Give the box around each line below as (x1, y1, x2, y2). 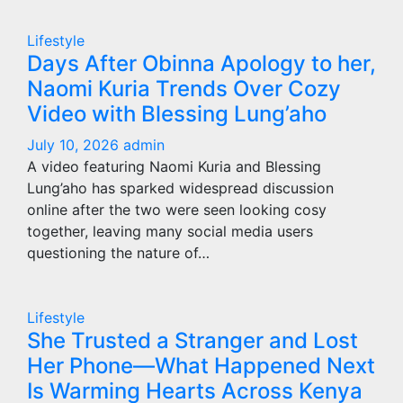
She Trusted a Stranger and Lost (27, 327, 358, 354)
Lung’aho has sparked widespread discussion (27, 179, 334, 197)
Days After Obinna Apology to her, (27, 50, 376, 76)
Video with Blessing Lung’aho (27, 101, 327, 127)
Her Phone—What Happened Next (27, 353, 375, 379)
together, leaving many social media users (27, 222, 313, 240)
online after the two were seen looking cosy (27, 201, 327, 219)
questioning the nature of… (27, 244, 210, 262)
